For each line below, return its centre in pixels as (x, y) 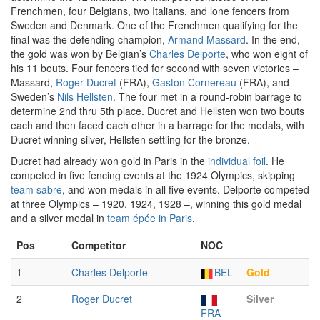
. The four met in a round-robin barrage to (207, 96)
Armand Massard (207, 39)
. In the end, (273, 39)
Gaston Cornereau (194, 82)
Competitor (99, 245)
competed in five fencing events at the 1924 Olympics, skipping (153, 175)
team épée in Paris (150, 218)
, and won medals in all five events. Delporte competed (186, 189)
